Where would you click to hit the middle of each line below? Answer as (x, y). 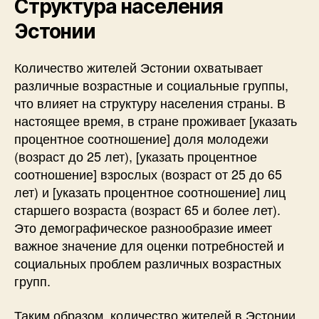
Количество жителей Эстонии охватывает (138, 67)
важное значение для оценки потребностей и (149, 245)
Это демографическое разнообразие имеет (143, 227)
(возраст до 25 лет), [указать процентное (136, 156)
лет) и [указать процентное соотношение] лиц (150, 192)
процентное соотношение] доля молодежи (141, 138)
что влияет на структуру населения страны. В (150, 103)
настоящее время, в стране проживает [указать (156, 120)
